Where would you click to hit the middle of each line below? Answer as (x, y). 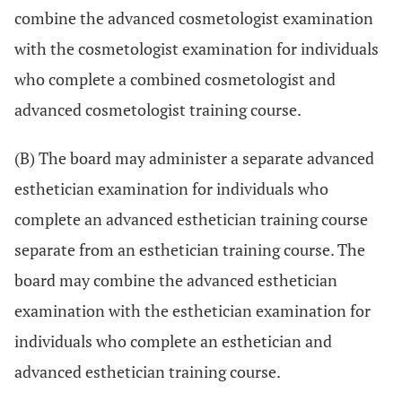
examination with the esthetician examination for (192, 310)
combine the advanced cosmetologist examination (194, 18)
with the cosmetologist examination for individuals (197, 48)
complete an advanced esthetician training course (191, 219)
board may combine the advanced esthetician (176, 280)
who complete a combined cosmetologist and (175, 79)
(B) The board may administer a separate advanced (194, 158)
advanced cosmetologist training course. (158, 109)
